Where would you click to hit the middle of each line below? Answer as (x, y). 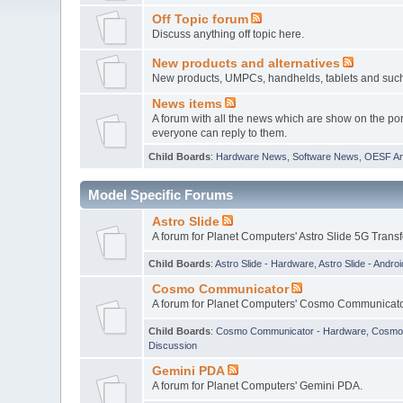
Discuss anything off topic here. (228, 34)
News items (187, 103)
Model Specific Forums (161, 194)
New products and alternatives (246, 63)
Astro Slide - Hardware (265, 263)
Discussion (173, 345)
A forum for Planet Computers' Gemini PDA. (257, 385)
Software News (326, 156)
